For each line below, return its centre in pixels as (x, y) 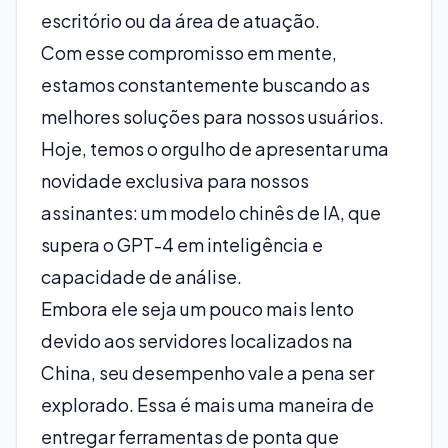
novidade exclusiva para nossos (175, 180)
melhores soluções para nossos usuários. (212, 116)
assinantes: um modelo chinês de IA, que (211, 212)
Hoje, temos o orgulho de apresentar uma (215, 148)
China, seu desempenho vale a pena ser (207, 372)
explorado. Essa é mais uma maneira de (207, 404)
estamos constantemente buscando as (205, 84)
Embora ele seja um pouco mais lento (197, 308)
